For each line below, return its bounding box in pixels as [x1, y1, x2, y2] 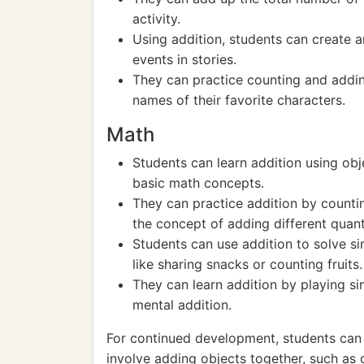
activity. [132, 11, 180, 27]
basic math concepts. [132, 175, 264, 191]
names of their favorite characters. [132, 92, 345, 108]
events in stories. [132, 51, 236, 67]
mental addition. [132, 297, 232, 313]
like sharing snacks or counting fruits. [132, 256, 362, 272]
